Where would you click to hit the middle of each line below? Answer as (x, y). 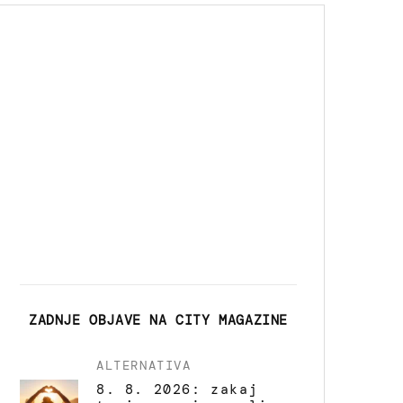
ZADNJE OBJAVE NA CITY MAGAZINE (158, 320)
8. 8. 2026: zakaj (178, 389)
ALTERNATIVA (144, 365)
